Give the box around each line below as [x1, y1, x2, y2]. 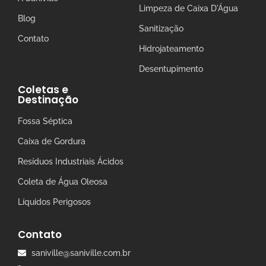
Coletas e [18, 82, 68, 97]
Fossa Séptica [18, 116, 72, 126]
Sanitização [139, 23, 183, 33]
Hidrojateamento [139, 43, 204, 53]
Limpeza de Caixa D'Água [139, 3, 238, 13]
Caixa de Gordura [18, 136, 85, 146]
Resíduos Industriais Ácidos [18, 156, 123, 166]
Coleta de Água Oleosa [18, 176, 107, 186]
